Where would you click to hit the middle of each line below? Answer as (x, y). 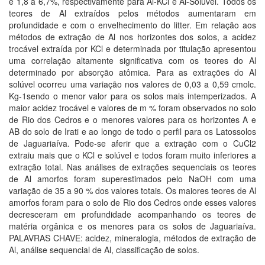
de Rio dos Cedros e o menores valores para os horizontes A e (132, 119)
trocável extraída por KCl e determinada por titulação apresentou (132, 49)
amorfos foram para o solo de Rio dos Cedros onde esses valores (132, 202)
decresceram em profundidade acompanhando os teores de (132, 214)
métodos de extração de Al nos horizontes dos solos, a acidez (132, 37)
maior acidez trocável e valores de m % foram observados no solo (132, 108)
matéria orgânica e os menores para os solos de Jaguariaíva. (132, 226)
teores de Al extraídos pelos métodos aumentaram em (132, 13)
